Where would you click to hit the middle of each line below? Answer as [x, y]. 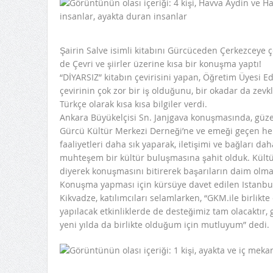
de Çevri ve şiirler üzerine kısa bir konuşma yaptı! [160, 64]
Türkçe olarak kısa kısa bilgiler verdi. [133, 104]
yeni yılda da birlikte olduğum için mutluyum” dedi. [164, 225]
